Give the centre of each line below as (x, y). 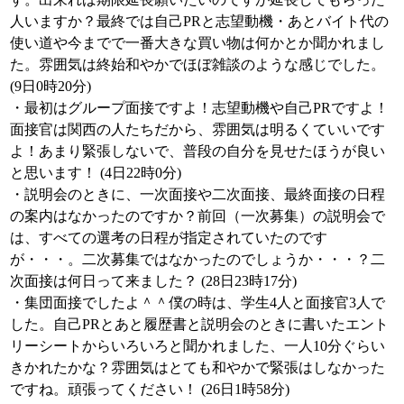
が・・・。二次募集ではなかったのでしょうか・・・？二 (197, 259)
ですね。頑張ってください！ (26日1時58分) (150, 389)
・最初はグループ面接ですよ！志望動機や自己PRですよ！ (199, 108)
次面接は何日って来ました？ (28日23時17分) (153, 281)
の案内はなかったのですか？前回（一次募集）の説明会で (197, 216)
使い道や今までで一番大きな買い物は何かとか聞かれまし (197, 43)
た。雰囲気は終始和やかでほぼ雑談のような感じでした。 (197, 64)
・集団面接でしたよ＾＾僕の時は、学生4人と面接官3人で (197, 303)
